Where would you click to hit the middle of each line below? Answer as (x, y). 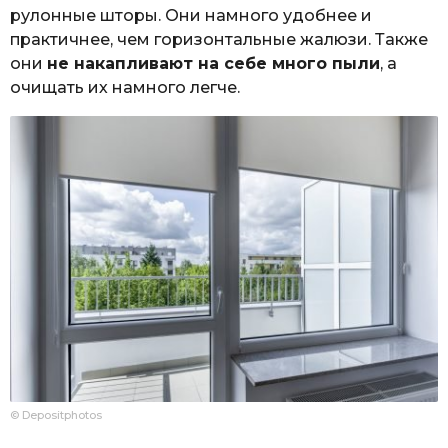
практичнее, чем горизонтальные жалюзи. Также (219, 40)
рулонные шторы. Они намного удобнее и (191, 16)
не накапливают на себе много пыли (213, 64)
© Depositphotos (56, 414)
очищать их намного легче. (125, 88)
